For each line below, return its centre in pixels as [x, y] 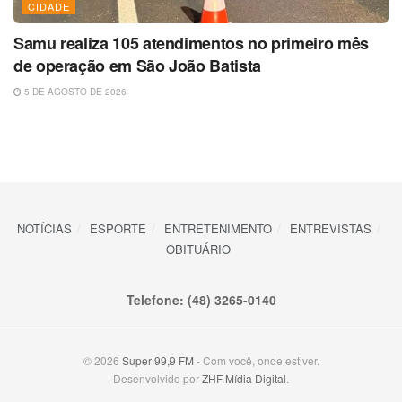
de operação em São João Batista [137, 66]
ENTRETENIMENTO [218, 229]
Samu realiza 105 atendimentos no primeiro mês [191, 44]
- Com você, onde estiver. [256, 361]
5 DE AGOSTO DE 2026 [74, 92]
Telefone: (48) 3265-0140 [201, 300]
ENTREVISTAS [330, 229]
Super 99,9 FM [157, 361]
